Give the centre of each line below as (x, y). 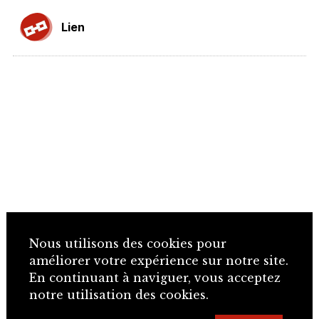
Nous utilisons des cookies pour (127, 244)
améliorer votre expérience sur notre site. (158, 261)
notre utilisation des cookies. (119, 295)
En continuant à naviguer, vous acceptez (155, 278)
